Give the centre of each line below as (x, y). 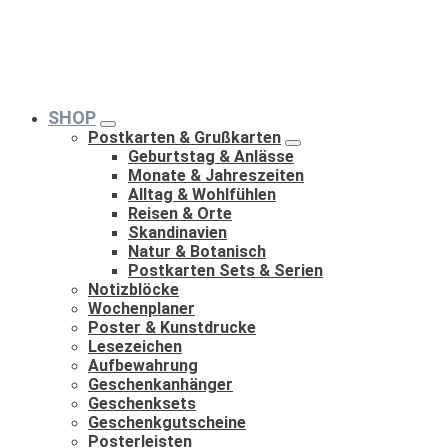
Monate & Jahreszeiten (216, 175)
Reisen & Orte (180, 213)
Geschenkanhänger (160, 384)
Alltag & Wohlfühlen (202, 194)
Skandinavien (177, 232)
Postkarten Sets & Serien (225, 270)
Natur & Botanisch (197, 251)
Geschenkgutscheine (167, 422)
